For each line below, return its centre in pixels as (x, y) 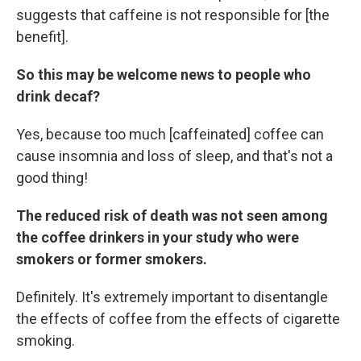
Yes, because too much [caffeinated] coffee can (170, 134)
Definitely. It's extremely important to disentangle (172, 297)
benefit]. (42, 37)
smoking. (46, 340)
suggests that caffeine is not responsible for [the (173, 15)
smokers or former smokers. (112, 259)
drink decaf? (58, 96)
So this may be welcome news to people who (164, 75)
